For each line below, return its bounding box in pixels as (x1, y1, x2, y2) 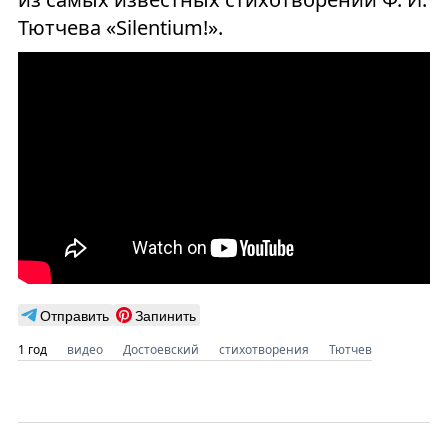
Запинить (134, 304, 196, 325)
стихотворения (218, 340, 309, 358)
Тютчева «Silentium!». (17, 14, 223, 41)
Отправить (39, 304, 109, 325)
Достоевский (122, 340, 199, 358)
